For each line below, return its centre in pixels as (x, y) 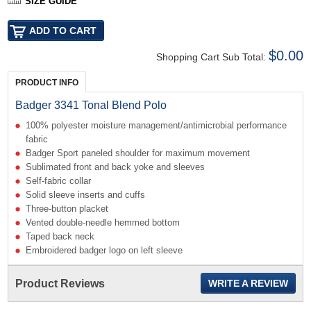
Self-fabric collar (59, 180)
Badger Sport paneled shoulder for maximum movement (138, 153)
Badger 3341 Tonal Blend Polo (91, 105)
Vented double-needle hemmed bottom (103, 222)
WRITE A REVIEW (248, 283)
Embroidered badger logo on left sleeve (104, 250)
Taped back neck (60, 236)
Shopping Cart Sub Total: (212, 57)
